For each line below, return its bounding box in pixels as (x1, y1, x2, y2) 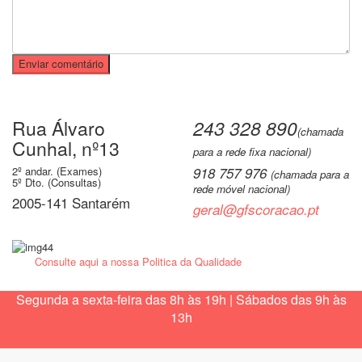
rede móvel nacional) (193, 181, 290, 197)
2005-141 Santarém (12, 192, 130, 213)
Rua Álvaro (12, 115, 105, 142)
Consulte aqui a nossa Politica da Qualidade (35, 253, 242, 269)
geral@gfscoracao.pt (193, 200, 319, 220)
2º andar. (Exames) (12, 163, 102, 179)
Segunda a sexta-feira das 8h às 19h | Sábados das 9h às (15, 289, 347, 309)
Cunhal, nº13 (12, 135, 120, 162)
